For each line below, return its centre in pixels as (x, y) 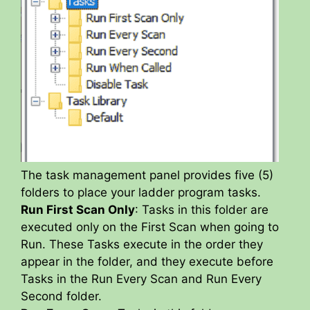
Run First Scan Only (78, 210)
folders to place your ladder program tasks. (141, 193)
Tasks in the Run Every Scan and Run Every (141, 279)
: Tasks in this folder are (202, 210)
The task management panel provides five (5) (147, 175)
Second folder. (61, 297)
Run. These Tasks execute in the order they (142, 245)
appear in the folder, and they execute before (147, 262)
